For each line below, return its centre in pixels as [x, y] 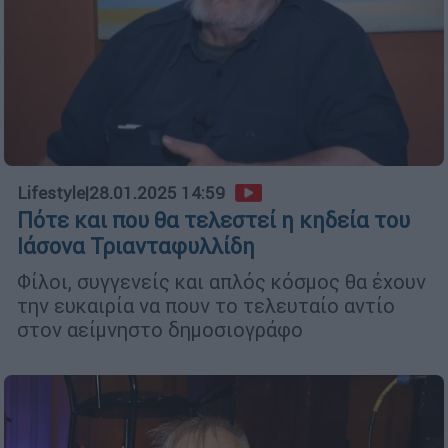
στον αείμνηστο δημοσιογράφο [160, 330]
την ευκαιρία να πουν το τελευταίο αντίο [206, 306]
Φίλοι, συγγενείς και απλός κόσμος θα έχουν [221, 282]
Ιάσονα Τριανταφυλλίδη [136, 247]
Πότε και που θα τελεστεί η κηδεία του [213, 221]
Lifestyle [51, 193]
